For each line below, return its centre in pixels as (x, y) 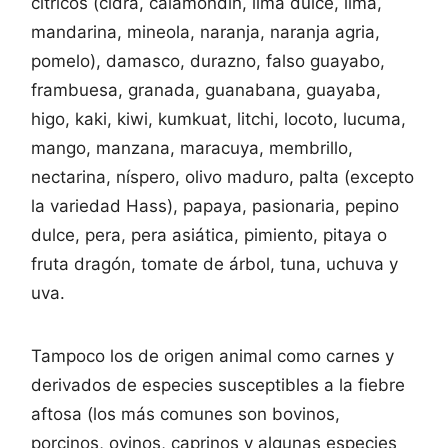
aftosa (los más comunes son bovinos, (185, 413)
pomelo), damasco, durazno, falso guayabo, (208, 60)
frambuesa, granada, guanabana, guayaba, (206, 89)
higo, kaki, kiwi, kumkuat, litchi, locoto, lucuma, (218, 118)
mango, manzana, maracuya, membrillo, (192, 147)
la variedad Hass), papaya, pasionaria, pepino (215, 205)
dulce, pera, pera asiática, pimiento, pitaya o (209, 234)
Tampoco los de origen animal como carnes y (212, 355)
